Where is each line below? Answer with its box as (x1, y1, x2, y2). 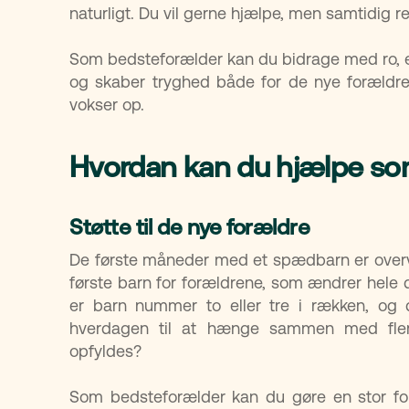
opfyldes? (69, 341, 142, 361)
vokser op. (69, 94, 144, 114)
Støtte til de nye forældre (69, 214, 310, 240)
